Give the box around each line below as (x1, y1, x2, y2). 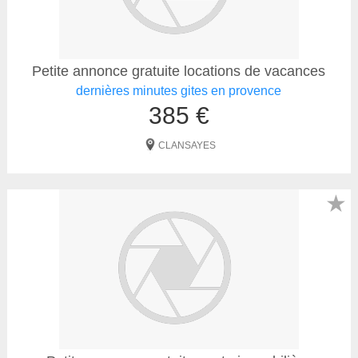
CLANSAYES (157, 140, 216, 152)
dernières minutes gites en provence (76, 84, 282, 98)
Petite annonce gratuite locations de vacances (32, 63, 326, 80)
